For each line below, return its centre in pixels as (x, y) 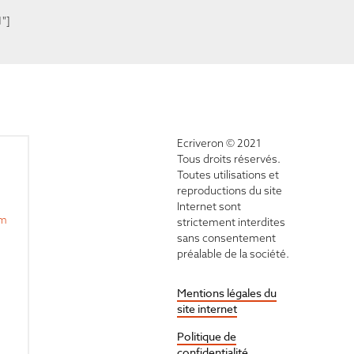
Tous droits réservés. (229, 159)
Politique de (207, 337)
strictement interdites (231, 222)
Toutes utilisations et (228, 175)
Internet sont (209, 207)
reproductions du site (230, 191)
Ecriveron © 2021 (219, 143)
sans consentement (226, 238)
